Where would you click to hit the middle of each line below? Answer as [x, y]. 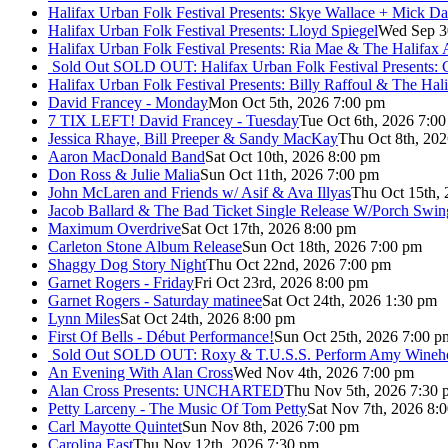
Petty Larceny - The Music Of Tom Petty [177, 408]
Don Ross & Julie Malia [124, 174]
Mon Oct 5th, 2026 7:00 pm [296, 102]
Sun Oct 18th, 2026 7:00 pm [332, 246]
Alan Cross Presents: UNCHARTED [166, 390]
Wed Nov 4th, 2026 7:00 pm [323, 372]
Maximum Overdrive [114, 228]
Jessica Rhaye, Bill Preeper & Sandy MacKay [193, 138]
